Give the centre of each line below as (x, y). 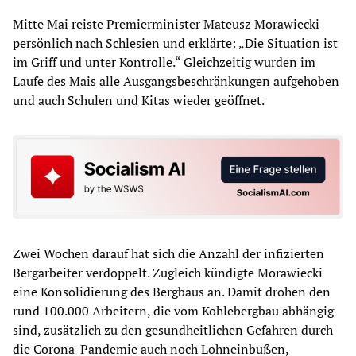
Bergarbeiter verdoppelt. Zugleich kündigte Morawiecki (168, 273)
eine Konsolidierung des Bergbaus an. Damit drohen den (172, 292)
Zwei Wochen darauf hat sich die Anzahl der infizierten (168, 254)
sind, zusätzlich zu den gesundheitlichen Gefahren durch (173, 330)
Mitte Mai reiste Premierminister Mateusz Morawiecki (166, 23)
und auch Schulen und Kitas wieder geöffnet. (139, 100)
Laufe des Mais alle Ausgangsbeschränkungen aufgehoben (176, 81)
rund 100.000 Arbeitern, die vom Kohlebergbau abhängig (173, 311)
